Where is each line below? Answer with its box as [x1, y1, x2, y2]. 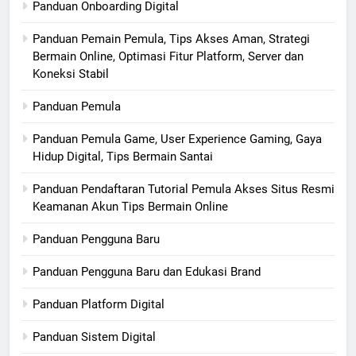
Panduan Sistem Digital [33, 329, 156, 344]
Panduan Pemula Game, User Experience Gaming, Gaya [33, 131, 322, 146]
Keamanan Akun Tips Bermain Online [33, 199, 228, 214]
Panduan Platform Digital [33, 296, 164, 311]
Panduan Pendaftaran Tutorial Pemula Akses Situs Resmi [33, 181, 335, 196]
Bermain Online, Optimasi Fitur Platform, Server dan [33, 48, 304, 64]
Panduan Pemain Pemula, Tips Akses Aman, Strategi [33, 31, 310, 46]
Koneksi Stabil [33, 66, 109, 81]
